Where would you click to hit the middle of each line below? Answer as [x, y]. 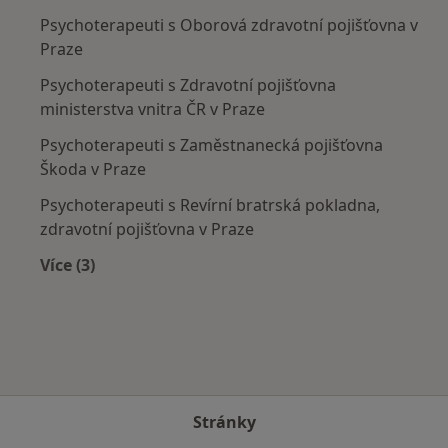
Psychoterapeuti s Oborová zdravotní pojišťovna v [229, 24]
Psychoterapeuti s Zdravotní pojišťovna [188, 84]
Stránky [224, 422]
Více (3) [67, 264]
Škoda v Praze [93, 168]
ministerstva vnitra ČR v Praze [152, 108]
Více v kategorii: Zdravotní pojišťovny [215, 287]
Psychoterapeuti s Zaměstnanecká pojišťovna [211, 144]
